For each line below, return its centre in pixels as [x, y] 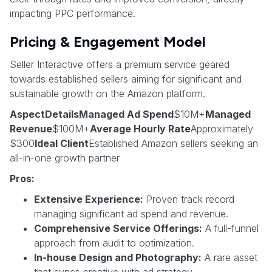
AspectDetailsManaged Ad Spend [92, 114]
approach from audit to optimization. [114, 243]
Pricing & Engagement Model [108, 41]
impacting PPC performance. [73, 13]
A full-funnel [230, 228]
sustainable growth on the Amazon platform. [107, 93]
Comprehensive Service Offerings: [118, 228]
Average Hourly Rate [140, 128]
